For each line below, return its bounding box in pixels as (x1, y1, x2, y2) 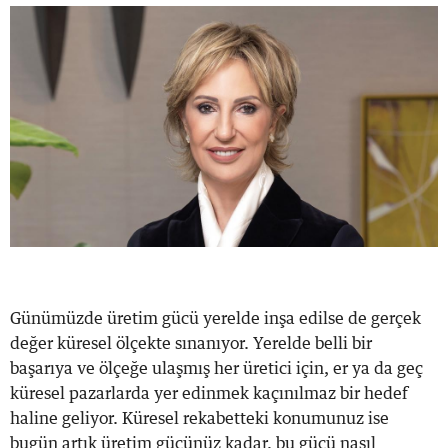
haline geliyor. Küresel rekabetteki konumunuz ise (10, 410, 389, 427)
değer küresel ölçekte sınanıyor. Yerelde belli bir (10, 335, 372, 352)
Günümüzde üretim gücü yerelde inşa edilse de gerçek (10, 310, 421, 327)
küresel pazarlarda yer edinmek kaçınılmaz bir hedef (10, 385, 408, 402)
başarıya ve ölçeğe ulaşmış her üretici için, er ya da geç (10, 360, 423, 377)
